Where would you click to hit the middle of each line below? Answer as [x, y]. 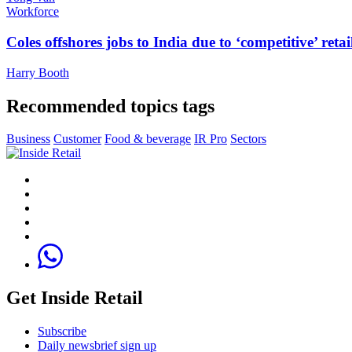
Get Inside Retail [75, 298]
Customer [77, 139]
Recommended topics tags [110, 106]
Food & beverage [148, 139]
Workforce [33, 12]
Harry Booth [38, 72]
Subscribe [62, 332]
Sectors [248, 139]
